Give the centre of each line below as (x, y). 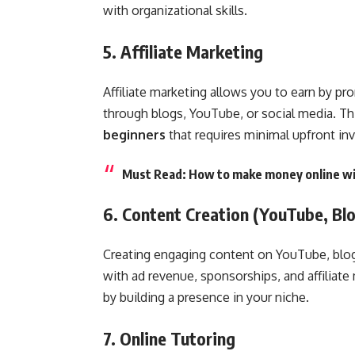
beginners (134, 134)
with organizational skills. (175, 10)
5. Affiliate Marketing (183, 51)
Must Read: (155, 174)
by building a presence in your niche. (206, 297)
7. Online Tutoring (169, 338)
